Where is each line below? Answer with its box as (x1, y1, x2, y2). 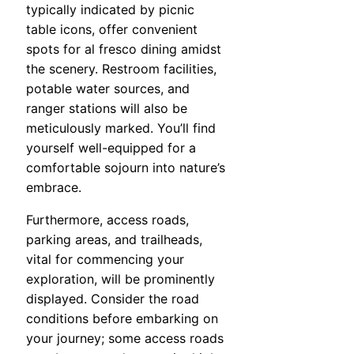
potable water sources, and (26, 81, 190, 97)
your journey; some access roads (26, 330, 224, 347)
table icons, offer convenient (26, 21, 198, 38)
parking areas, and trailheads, (26, 232, 202, 248)
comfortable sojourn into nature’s (26, 160, 225, 176)
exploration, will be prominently (26, 271, 215, 288)
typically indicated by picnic (26, 2, 194, 18)
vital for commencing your (26, 251, 184, 268)
